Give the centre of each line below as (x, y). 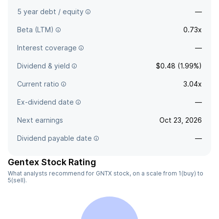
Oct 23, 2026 (181, 120)
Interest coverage (47, 48)
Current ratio (38, 84)
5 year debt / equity (50, 11)
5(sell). (17, 180)
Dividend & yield (44, 66)
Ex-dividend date (45, 102)
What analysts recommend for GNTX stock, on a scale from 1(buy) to (106, 173)
